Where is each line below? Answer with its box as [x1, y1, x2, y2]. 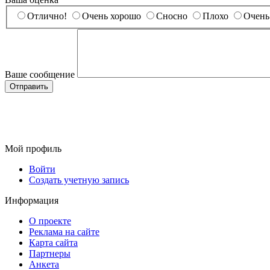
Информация [5, 195, 58, 206]
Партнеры [29, 248, 71, 259]
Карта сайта [29, 237, 78, 248]
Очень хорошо [82, 11, 141, 22]
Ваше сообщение [5, 69, 75, 80]
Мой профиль [5, 143, 61, 154]
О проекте [29, 216, 71, 227]
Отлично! [27, 11, 67, 22]
